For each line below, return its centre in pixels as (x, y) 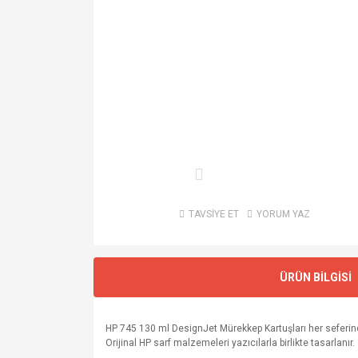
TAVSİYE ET (213, 215)
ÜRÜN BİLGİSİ (315, 277)
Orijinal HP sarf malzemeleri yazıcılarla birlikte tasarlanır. (230, 343)
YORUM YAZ (283, 215)
